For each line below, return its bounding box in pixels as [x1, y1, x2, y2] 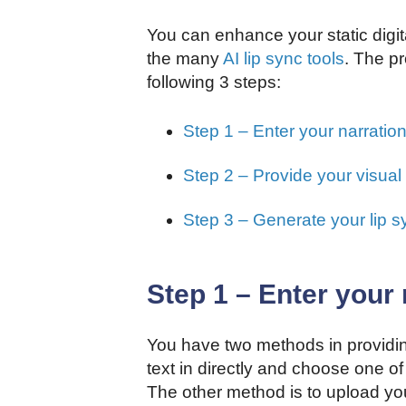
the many [147, 49, 223, 69]
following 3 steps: [147, 72, 281, 92]
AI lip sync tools [223, 49, 344, 69]
